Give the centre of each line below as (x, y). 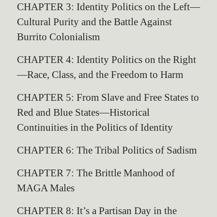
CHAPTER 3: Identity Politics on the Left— (108, 7)
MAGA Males (46, 188)
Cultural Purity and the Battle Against (94, 22)
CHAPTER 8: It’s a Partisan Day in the (97, 210)
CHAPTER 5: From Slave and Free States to (108, 97)
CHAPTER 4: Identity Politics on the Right (107, 59)
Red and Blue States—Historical (83, 112)
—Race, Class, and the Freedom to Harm (100, 74)
